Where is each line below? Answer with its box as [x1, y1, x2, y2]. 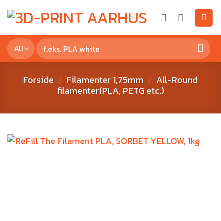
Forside [23, 73, 54, 86]
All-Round [156, 73, 198, 86]
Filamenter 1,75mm [67, 73, 144, 86]
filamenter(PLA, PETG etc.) [57, 84, 164, 97]
